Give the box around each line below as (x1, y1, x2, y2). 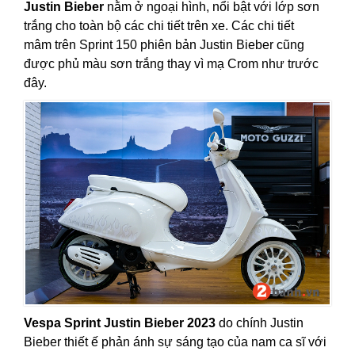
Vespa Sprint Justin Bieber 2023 (24, 316, 216, 330)
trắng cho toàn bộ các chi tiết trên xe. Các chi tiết (24, 18, 294, 32)
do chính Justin (216, 316, 303, 330)
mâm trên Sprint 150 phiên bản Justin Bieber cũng (24, 37, 304, 52)
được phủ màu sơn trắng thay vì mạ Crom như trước (24, 56, 319, 71)
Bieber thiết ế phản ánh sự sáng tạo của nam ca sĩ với (24, 335, 326, 349)
